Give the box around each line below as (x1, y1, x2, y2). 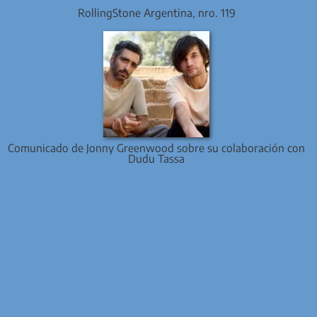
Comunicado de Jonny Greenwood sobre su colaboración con (8, 141, 305, 155)
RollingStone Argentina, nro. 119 (77, 6, 236, 20)
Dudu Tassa (128, 151, 185, 166)
